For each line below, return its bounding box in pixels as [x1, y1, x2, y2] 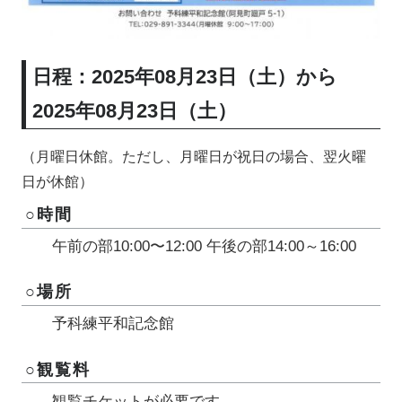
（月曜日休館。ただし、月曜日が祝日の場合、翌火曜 [22, 149, 367, 165]
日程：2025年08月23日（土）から [31, 66, 337, 89]
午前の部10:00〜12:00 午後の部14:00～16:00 [52, 238, 357, 256]
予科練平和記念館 [52, 315, 175, 333]
